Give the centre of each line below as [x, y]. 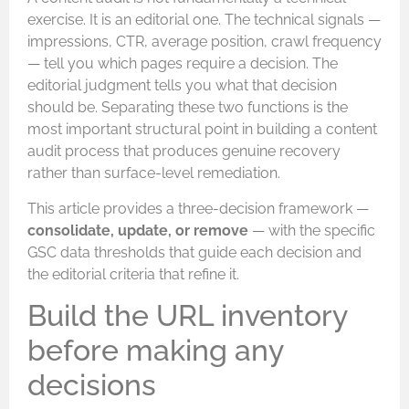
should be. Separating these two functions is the [188, 108]
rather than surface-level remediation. [154, 173]
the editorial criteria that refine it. [133, 274]
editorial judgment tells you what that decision [182, 86]
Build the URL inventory [187, 316]
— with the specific [312, 230]
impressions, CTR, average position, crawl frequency [204, 42]
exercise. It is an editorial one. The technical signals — [204, 20]
